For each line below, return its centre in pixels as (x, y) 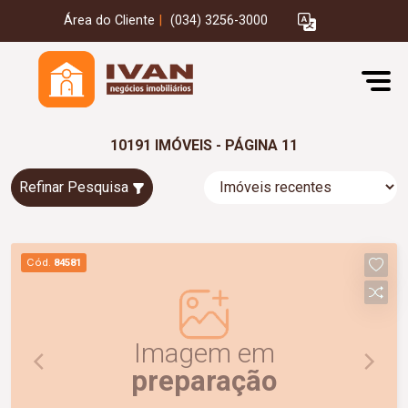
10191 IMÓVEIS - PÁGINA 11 (204, 145)
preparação (204, 381)
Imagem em (204, 352)
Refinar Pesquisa (76, 187)
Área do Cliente (109, 21)
